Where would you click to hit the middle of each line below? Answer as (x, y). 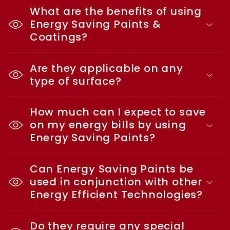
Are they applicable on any (106, 68)
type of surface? (75, 81)
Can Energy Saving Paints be (111, 169)
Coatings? (59, 37)
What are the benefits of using (116, 12)
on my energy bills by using (108, 125)
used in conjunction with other (116, 182)
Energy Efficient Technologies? (116, 195)
